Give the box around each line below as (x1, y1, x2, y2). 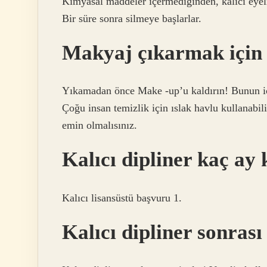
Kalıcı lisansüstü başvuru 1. (62, 191, 182, 204)
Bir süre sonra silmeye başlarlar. (62, 12, 201, 24)
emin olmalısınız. (62, 119, 137, 132)
